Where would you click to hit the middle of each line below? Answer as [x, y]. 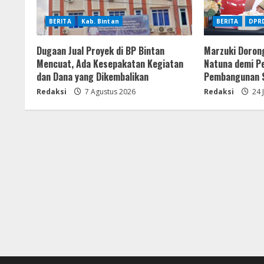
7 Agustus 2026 [109, 91]
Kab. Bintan [100, 21]
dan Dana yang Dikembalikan [93, 76]
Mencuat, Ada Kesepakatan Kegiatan [110, 63]
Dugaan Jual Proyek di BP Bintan [100, 50]
